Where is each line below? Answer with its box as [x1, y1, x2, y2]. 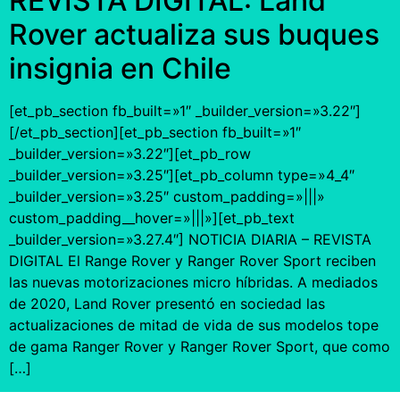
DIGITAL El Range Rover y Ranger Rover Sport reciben [9, 252, 376, 271]
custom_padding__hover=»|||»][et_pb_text [9, 209, 295, 228]
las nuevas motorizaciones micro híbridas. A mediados [9, 273, 378, 292]
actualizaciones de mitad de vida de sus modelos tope [9, 316, 379, 335]
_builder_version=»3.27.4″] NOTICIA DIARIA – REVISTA [9, 230, 371, 249]
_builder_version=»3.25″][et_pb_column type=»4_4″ [9, 166, 354, 185]
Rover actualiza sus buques [9, 17, 379, 53]
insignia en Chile [9, 51, 231, 87]
